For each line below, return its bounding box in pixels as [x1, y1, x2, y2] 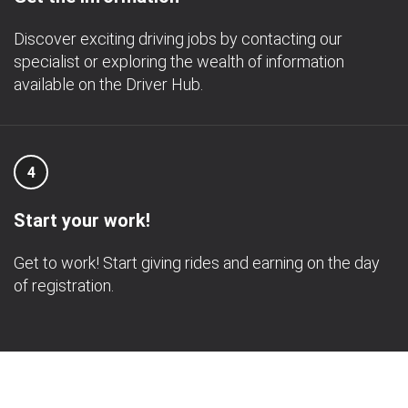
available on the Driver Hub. [14, 75, 203, 94]
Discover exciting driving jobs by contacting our [14, 29, 342, 48]
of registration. [14, 276, 114, 295]
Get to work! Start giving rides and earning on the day [14, 253, 380, 272]
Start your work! [14, 209, 150, 231]
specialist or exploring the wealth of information [14, 52, 344, 71]
